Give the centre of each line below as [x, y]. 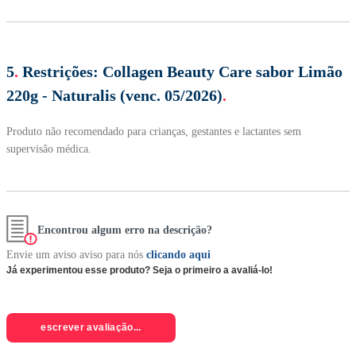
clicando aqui [178, 255]
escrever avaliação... [91, 327]
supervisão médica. [49, 149]
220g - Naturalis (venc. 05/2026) [114, 95]
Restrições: [60, 71]
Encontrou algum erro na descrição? [125, 230]
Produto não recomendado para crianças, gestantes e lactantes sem [154, 131]
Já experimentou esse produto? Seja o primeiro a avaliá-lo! [139, 271]
